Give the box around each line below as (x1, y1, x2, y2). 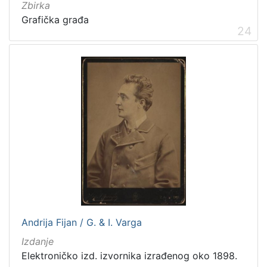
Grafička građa (21, 14, 89, 26)
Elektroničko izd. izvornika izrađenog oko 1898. (21, 250, 237, 262)
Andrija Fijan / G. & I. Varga (21, 216, 142, 229)
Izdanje (21, 235, 54, 248)
